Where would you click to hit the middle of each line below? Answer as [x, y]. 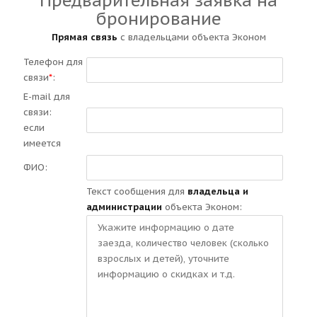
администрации [124, 207]
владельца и [218, 191]
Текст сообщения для [137, 191]
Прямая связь [84, 37]
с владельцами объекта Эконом [191, 37]
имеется [42, 143]
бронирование [158, 19]
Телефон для [53, 62]
